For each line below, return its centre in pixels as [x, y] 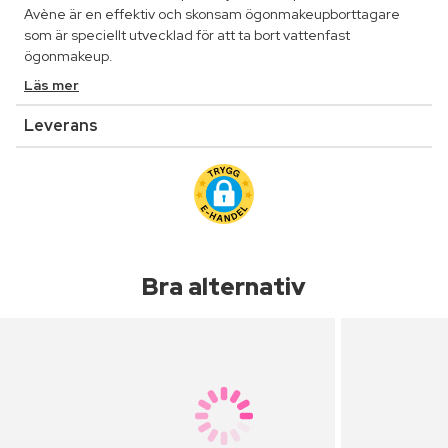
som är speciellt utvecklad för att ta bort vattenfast [187, 35]
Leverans [61, 126]
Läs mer [51, 85]
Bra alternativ [224, 287]
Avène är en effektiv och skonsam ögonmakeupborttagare [212, 14]
